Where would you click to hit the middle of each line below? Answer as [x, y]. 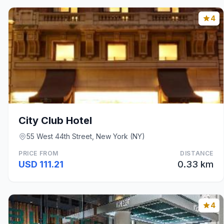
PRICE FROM [38, 153]
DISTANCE [197, 153]
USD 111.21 [41, 164]
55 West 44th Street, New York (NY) [86, 136]
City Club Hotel [55, 120]
